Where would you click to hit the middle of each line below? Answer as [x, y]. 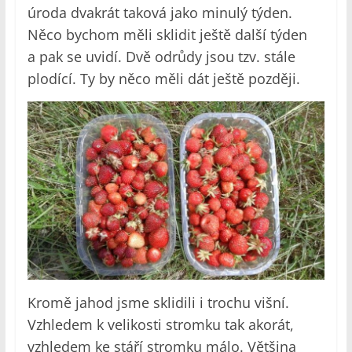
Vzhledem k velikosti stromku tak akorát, [160, 325]
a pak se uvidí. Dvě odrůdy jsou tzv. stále [161, 56]
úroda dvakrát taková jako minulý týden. [159, 12]
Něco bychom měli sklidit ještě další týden [167, 34]
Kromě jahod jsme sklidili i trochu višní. [158, 303]
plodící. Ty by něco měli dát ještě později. [163, 78]
